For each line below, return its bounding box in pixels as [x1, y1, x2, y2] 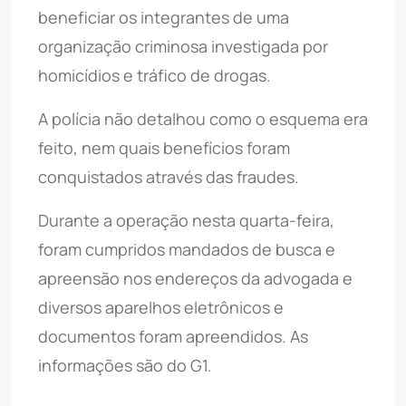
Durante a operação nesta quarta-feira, [38, 208, 334, 231]
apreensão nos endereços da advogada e [38, 266, 353, 289]
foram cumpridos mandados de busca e [38, 237, 335, 260]
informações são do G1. [38, 353, 212, 376]
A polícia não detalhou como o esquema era [38, 107, 368, 130]
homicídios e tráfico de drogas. [38, 63, 271, 86]
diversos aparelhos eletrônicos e [38, 295, 284, 318]
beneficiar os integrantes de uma [38, 5, 289, 28]
